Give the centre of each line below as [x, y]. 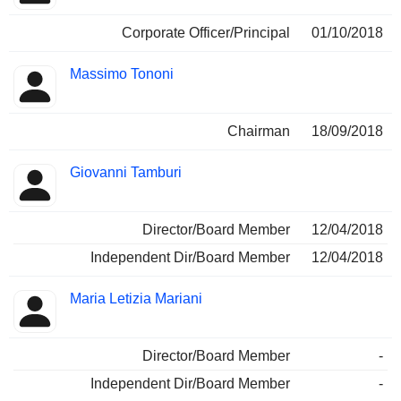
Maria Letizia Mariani [136, 299]
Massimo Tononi [122, 74]
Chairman [259, 132]
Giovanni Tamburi [126, 173]
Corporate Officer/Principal [206, 33]
